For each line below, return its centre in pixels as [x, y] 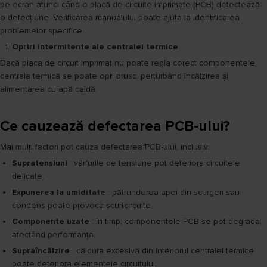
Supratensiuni [40, 163]
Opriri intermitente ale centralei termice [95, 47]
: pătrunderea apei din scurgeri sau [173, 193]
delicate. [28, 176]
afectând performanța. [54, 235]
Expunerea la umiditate [59, 193]
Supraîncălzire [41, 251]
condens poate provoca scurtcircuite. [82, 206]
